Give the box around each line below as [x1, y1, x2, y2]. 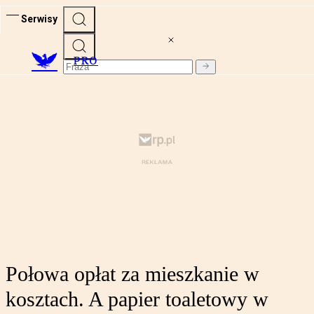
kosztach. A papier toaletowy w [6, 287, 268, 311]
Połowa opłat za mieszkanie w [6, 262, 259, 286]
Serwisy [21, 13, 57, 25]
